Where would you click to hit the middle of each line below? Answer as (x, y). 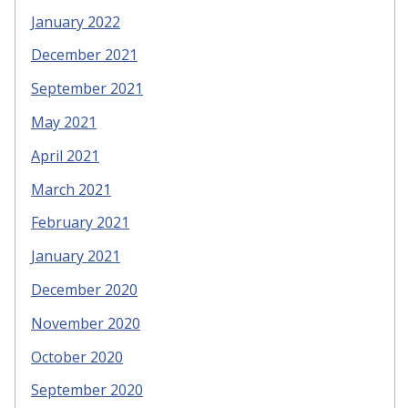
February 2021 (80, 223)
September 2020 (87, 390)
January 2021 (76, 256)
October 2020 (77, 357)
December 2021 (84, 55)
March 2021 (71, 189)
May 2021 (64, 122)
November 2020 (86, 323)
